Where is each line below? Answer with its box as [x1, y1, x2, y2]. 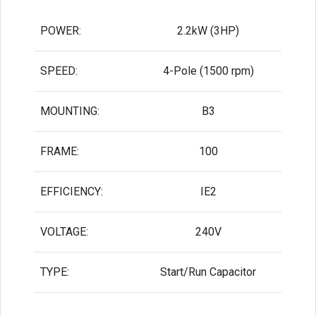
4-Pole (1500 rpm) [162, 63, 254, 78]
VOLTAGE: [40, 224, 88, 238]
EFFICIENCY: [40, 184, 103, 198]
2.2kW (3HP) [177, 23, 239, 37]
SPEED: [40, 63, 78, 78]
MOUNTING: [40, 104, 99, 118]
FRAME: [40, 144, 79, 158]
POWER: [40, 23, 81, 37]
